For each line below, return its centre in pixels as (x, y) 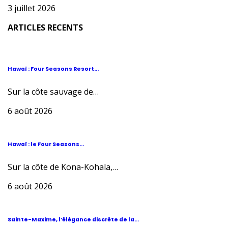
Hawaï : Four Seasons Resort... (53, 69)
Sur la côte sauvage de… (53, 91)
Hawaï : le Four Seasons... (46, 144)
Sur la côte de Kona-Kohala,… (63, 167)
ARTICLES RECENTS (45, 28)
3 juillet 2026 (32, 8)
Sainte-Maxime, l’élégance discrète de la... (73, 219)
